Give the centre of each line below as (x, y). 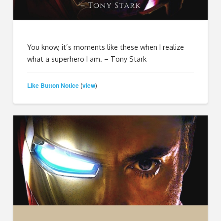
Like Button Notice (53, 85)
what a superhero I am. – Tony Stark (87, 59)
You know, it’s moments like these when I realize (106, 47)
